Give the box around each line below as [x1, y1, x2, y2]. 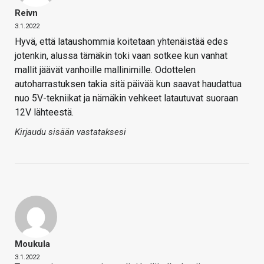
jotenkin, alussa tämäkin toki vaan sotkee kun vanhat [15, 50, 227, 62]
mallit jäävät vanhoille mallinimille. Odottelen [15, 64, 196, 76]
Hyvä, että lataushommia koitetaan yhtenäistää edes [15, 36, 228, 48]
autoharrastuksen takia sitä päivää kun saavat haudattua [15, 78, 242, 90]
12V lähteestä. [15, 107, 74, 118]
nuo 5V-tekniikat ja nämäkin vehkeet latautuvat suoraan [15, 93, 238, 104]
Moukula [15, 239, 50, 250]
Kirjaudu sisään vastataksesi [15, 127, 126, 138]
